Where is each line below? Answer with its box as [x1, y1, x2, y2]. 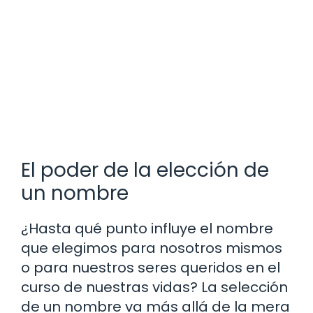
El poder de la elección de [21, 156, 269, 184]
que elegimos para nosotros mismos [21, 238, 282, 259]
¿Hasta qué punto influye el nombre [21, 219, 273, 239]
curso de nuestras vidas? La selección [21, 277, 288, 298]
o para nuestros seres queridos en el [21, 258, 280, 278]
